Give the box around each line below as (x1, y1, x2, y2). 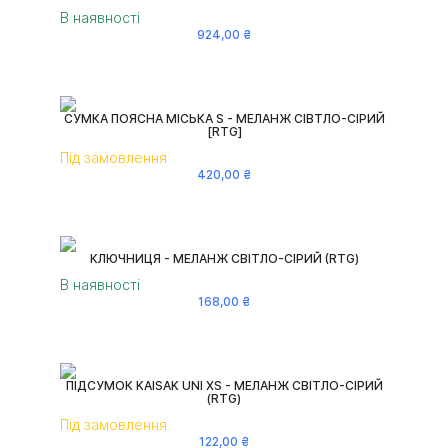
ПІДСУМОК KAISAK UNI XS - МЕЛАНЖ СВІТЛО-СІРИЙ (65, 378, 383, 394)
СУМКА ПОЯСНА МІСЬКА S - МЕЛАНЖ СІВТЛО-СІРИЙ (63, 110, 385, 126)
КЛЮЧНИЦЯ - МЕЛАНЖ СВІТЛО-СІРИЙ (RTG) (89, 251, 359, 267)
